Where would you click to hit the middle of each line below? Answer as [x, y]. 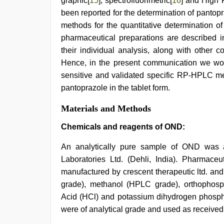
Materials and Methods [106, 108]
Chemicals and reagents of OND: [123, 126]
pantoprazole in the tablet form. [115, 87]
